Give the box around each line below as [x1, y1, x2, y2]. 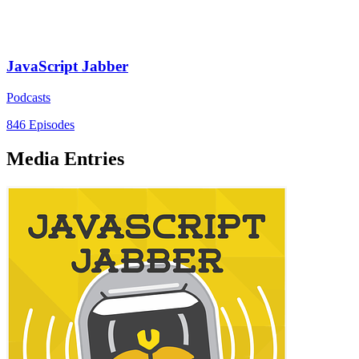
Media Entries [6, 147, 124, 169]
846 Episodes [6, 117, 75, 131]
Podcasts [6, 90, 50, 104]
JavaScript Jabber [6, 58, 128, 75]
